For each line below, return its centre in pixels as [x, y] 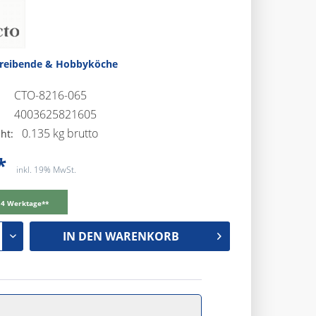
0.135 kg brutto [60, 133]
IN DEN [83, 236]
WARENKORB [142, 236]
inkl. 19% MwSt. [46, 170]
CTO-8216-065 [50, 95]
